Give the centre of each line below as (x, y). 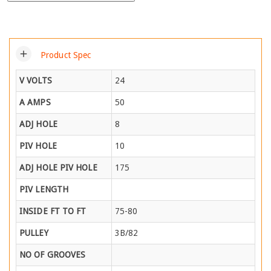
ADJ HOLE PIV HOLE (58, 167)
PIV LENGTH (44, 189)
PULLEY (34, 233)
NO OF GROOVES (53, 254)
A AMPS (35, 102)
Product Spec (66, 55)
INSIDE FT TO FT (53, 211)
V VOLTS (36, 80)
